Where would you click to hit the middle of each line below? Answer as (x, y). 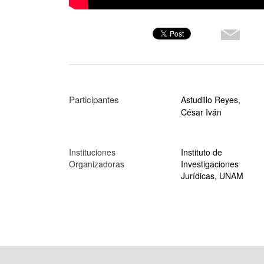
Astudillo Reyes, (211, 99)
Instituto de (202, 152)
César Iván (201, 112)
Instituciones (92, 152)
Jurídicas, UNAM (212, 175)
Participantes (94, 99)
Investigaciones (210, 164)
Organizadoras (97, 164)
